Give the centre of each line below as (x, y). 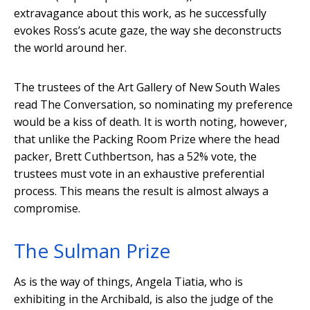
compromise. (47, 209)
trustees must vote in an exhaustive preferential (139, 174)
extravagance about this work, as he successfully (140, 13)
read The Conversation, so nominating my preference (153, 105)
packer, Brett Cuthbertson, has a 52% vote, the (135, 157)
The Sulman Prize (92, 251)
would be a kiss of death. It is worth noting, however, (151, 122)
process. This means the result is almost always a (141, 191)
